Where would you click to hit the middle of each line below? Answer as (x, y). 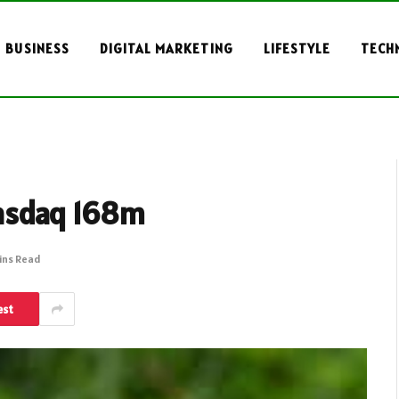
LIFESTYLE (297, 49)
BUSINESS (37, 49)
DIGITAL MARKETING (166, 49)
